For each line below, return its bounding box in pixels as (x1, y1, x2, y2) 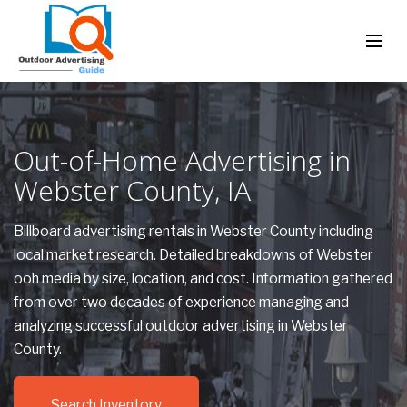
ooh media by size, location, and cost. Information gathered (14, 270, 392, 287)
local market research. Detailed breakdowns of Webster (14, 246, 373, 263)
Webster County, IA (14, 172, 251, 209)
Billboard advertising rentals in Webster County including (14, 223, 373, 240)
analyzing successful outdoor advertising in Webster (14, 317, 348, 334)
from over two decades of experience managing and (14, 293, 349, 311)
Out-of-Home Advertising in (14, 142, 351, 179)
